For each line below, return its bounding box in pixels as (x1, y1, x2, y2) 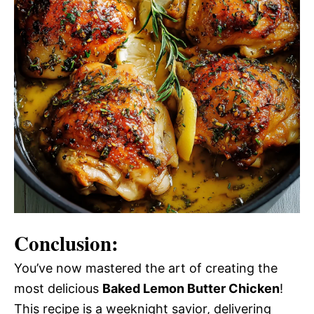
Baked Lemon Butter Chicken (102, 281, 280, 296)
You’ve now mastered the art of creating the (14, 261, 278, 276)
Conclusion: (14, 228, 118, 259)
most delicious (14, 281, 102, 296)
